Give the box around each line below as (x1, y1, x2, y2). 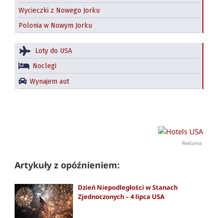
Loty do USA (35, 46, 72, 55)
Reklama (182, 139, 203, 146)
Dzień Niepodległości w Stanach (78, 182, 178, 192)
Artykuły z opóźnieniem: (15, 159, 120, 171)
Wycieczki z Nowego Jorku (18, 6, 100, 15)
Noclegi (33, 62, 56, 71)
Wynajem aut (30, 77, 69, 86)
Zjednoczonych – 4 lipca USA (78, 192, 164, 201)
